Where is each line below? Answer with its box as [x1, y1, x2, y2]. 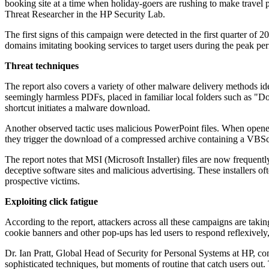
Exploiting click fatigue [5, 196, 98, 207]
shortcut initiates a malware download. [5, 103, 150, 113]
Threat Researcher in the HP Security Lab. [5, 9, 165, 20]
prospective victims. [5, 176, 80, 187]
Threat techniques [5, 61, 79, 71]
